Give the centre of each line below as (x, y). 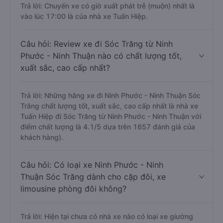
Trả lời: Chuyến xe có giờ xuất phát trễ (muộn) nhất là (108, 6)
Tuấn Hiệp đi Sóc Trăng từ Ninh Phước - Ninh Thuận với (111, 116)
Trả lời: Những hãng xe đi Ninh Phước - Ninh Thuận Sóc (111, 95)
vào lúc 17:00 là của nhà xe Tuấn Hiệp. (84, 16)
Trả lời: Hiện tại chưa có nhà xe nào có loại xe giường (107, 216)
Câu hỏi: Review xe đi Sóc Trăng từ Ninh (97, 44)
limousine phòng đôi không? (73, 189)
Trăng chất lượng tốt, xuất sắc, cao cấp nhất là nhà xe (109, 106)
